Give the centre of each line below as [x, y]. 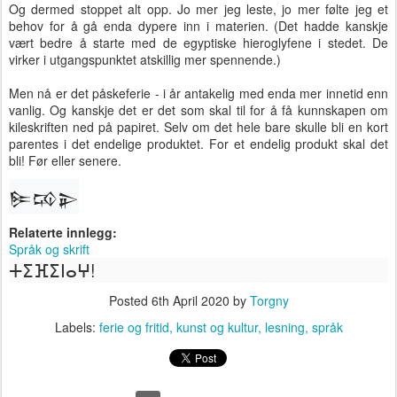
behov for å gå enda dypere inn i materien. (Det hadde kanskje [198, 26]
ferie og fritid [134, 327]
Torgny [269, 301]
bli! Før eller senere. [65, 161]
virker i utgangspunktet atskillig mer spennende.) [145, 60]
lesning [284, 327]
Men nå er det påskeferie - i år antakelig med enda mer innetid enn [198, 93]
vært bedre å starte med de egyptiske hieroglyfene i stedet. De [198, 43]
